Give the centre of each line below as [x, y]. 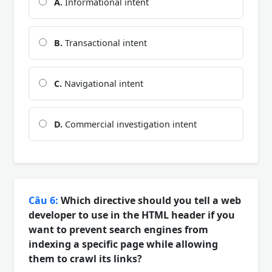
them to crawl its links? [85, 258]
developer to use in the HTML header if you [132, 215]
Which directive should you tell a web [150, 200]
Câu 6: [43, 200]
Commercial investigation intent [130, 124]
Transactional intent [105, 42]
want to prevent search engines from [118, 229]
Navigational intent [103, 83]
